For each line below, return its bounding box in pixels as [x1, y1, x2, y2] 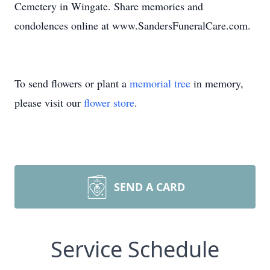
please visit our [14, 95, 84, 110]
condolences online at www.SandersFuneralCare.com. [14, 18, 251, 33]
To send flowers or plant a [14, 76, 130, 90]
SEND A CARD [114, 180, 185, 194]
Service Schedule [51, 234, 219, 264]
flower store [84, 95, 134, 110]
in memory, [190, 76, 243, 90]
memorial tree [130, 76, 190, 90]
